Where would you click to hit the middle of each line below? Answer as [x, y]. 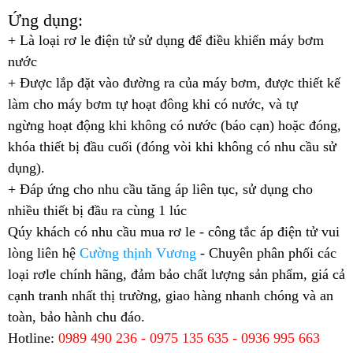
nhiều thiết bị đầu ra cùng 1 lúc [97, 211]
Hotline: [31, 338]
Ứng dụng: [45, 20]
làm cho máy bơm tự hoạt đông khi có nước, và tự [153, 104]
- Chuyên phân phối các [268, 253]
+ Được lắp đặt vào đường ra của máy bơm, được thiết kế [174, 83]
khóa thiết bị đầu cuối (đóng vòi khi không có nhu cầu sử [172, 147]
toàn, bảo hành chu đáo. [76, 317]
